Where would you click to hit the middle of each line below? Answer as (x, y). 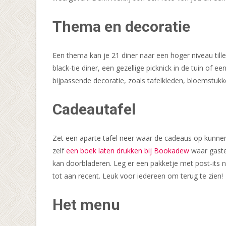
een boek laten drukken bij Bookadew (128, 151)
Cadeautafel (94, 109)
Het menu (86, 205)
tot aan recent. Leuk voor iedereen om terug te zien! (138, 176)
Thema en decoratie (121, 27)
